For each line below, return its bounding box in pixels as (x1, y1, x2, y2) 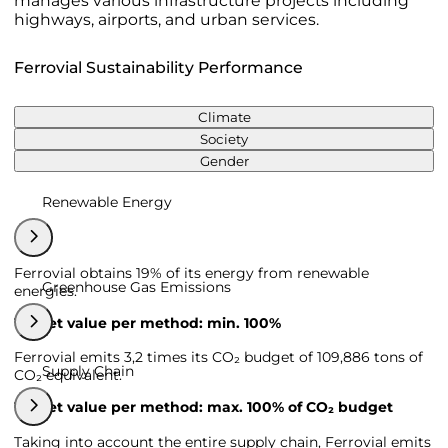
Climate (197, 109, 251, 125)
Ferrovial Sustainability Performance (14, 58, 303, 77)
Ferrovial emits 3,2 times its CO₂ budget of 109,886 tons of (14, 348, 423, 366)
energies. (14, 281, 77, 300)
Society (200, 131, 248, 147)
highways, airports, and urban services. (14, 10, 319, 29)
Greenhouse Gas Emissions (42, 277, 231, 296)
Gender (199, 153, 249, 169)
